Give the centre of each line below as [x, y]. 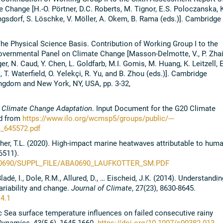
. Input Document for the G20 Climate [154, 108]
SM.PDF [156, 163]
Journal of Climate [101, 188]
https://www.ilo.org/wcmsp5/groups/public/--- [98, 118]
